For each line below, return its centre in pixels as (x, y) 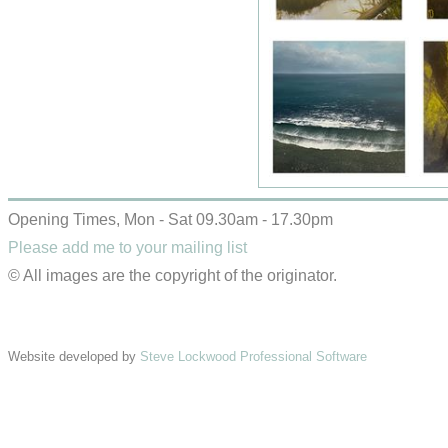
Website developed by (74, 356)
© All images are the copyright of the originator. (172, 275)
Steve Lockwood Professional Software (253, 356)
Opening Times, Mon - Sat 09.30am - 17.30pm (170, 219)
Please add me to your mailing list (127, 247)
